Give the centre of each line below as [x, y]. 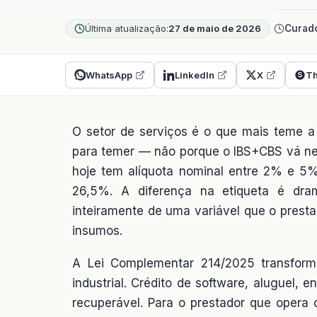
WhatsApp [109, 75]
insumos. [97, 230]
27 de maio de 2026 [215, 28]
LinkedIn [195, 75]
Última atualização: [127, 28]
